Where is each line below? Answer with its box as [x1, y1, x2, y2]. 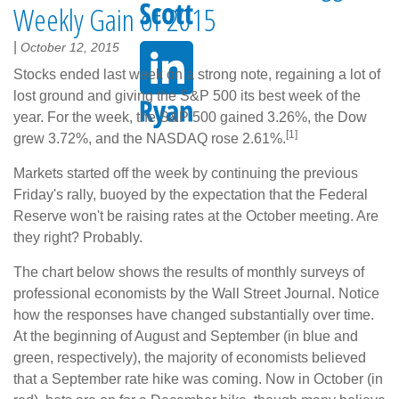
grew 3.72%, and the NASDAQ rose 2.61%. [13, 130, 286, 146]
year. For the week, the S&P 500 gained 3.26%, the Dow [13, 109, 367, 125]
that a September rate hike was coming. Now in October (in [13, 370, 383, 387]
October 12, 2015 [20, 39, 119, 54]
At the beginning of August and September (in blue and [13, 328, 358, 344]
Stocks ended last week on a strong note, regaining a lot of [13, 66, 380, 82]
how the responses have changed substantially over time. [13, 306, 374, 322]
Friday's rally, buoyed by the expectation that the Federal [13, 186, 368, 202]
